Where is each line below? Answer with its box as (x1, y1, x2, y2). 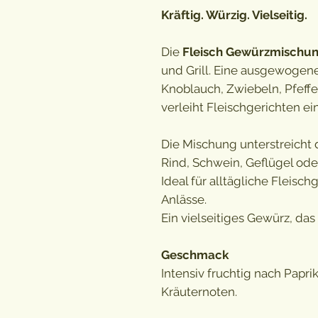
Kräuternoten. (161, 284, 237, 299)
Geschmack (161, 247, 229, 262)
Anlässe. (161, 192, 207, 207)
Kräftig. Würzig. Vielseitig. (161, 7, 307, 22)
